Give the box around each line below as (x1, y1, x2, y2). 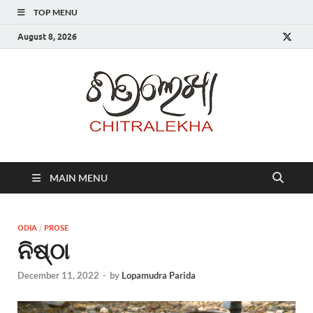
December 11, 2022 (17, 270, 99, 282)
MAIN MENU (50, 172, 108, 184)
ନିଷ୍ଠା (17, 237, 69, 264)
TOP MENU (34, 7, 78, 17)
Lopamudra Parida (122, 270, 196, 282)
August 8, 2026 (17, 31, 77, 42)
